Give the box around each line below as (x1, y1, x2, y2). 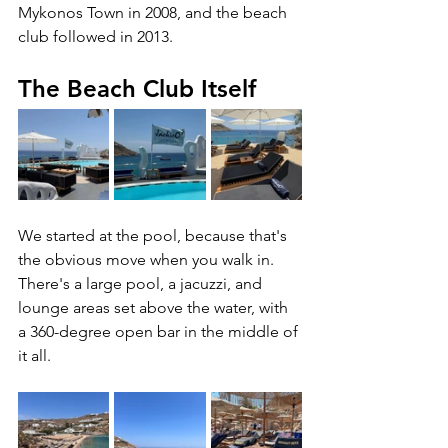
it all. (18, 345, 55, 365)
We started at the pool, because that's (18, 225, 291, 245)
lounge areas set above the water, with (18, 297, 292, 317)
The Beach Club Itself (18, 73, 256, 103)
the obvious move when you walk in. (18, 249, 278, 269)
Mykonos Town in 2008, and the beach (18, 2, 291, 22)
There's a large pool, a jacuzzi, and (18, 273, 266, 293)
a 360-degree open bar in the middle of (18, 321, 302, 341)
